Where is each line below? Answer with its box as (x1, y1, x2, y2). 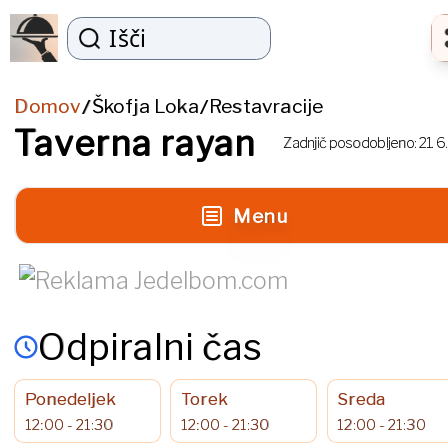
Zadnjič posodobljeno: (283, 134, 417, 153)
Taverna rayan (14, 122, 256, 165)
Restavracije (209, 94, 324, 118)
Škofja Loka (91, 94, 199, 118)
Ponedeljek (24, 389, 116, 410)
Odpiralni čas (38, 325, 262, 370)
